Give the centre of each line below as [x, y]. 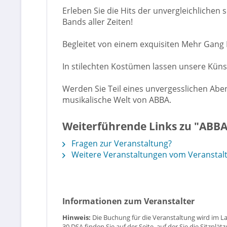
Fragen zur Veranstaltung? [121, 143]
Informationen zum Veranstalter [128, 201]
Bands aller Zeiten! [98, 22]
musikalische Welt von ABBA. [117, 100]
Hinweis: [77, 217]
